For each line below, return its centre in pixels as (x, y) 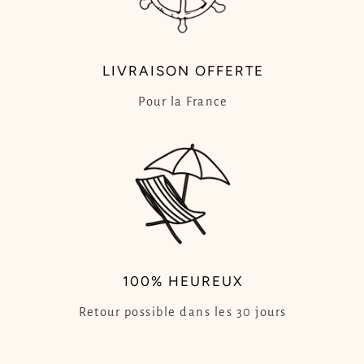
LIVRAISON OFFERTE (183, 70)
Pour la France (183, 101)
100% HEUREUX (183, 282)
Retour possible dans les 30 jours (183, 312)
